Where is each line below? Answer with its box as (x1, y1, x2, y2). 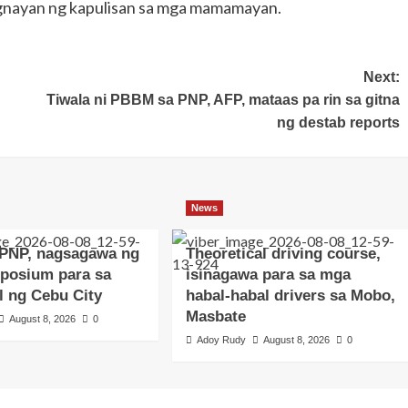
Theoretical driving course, (186, 244, 382, 262)
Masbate (186, 307, 247, 325)
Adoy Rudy (197, 333, 247, 345)
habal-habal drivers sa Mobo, (186, 286, 396, 304)
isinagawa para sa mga (186, 265, 352, 283)
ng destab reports (276, 114, 400, 130)
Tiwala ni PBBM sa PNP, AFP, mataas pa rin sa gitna (46, 91, 400, 107)
